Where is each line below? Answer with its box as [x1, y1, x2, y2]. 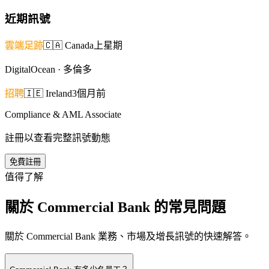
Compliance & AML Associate [5, 109, 121, 119]
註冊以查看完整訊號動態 [5, 132, 110, 143]
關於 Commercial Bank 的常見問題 [5, 199, 226, 215]
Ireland [46, 88, 72, 98]
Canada [65, 40, 94, 50]
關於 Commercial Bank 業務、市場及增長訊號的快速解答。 [5, 231, 252, 241]
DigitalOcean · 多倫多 [5, 64, 92, 74]
